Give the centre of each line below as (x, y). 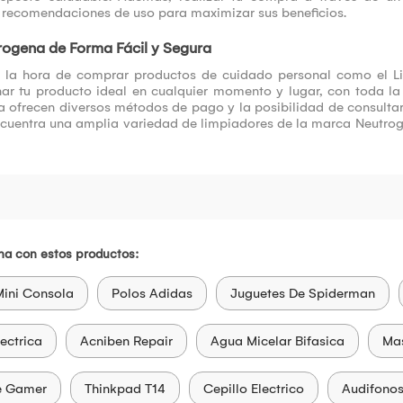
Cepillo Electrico (253, 389)
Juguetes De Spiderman (302, 294)
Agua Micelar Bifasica (277, 341)
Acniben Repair (126, 341)
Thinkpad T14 (125, 389)
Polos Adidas (152, 294)
